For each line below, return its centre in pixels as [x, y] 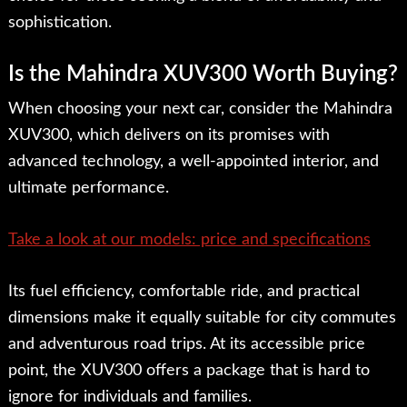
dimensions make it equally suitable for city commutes [202, 318]
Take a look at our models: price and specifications [189, 240]
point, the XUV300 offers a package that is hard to [189, 371]
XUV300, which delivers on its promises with [169, 136]
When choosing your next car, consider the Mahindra [200, 109]
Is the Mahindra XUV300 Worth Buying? [203, 75]
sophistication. [60, 23]
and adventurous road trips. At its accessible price [186, 345]
